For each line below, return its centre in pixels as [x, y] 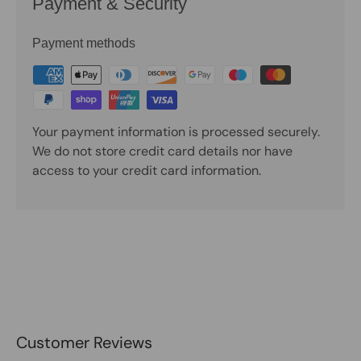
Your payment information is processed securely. [176, 132]
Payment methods [84, 44]
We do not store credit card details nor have [162, 151]
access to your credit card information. [147, 171]
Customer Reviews [84, 342]
